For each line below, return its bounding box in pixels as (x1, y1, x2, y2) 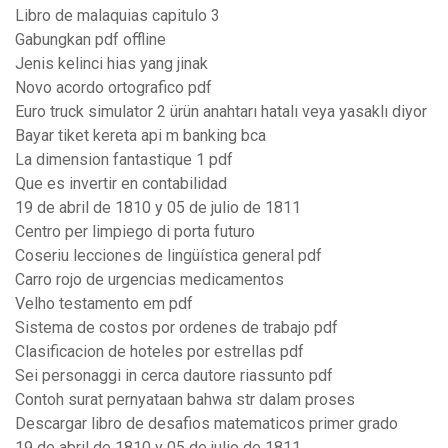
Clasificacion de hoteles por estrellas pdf (15, 342, 304, 362)
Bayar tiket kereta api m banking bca (15, 126, 266, 146)
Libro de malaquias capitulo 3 (15, 6, 220, 26)
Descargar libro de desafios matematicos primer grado (15, 414, 398, 434)
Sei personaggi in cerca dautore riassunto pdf (15, 366, 333, 386)
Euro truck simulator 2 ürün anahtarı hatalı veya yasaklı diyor (15, 102, 427, 122)
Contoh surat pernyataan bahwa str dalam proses (15, 390, 355, 410)
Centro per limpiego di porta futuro (15, 222, 255, 242)
